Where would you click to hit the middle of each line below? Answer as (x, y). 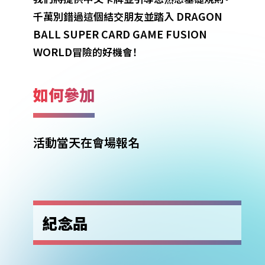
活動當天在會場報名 (86, 142)
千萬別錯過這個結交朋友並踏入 (105, 16)
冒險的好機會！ (105, 52)
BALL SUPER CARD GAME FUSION (120, 34)
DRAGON (199, 16)
